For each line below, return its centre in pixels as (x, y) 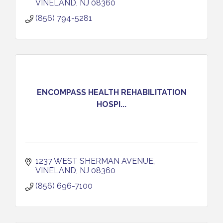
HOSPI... (111, 104)
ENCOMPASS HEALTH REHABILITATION (111, 92)
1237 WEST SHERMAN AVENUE (94, 161)
